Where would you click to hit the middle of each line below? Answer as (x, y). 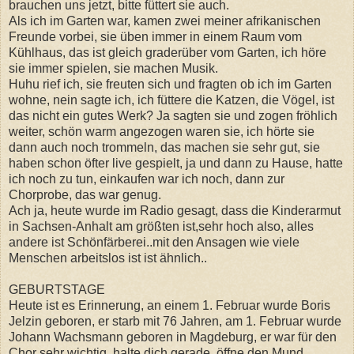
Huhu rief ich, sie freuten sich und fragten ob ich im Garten (170, 84)
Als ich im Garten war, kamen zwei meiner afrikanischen (165, 21)
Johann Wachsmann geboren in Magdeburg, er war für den (173, 337)
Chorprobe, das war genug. (85, 194)
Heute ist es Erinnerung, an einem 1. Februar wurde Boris (169, 305)
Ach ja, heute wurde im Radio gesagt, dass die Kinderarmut (175, 210)
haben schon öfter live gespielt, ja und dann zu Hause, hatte (176, 163)
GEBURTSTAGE (57, 289)
